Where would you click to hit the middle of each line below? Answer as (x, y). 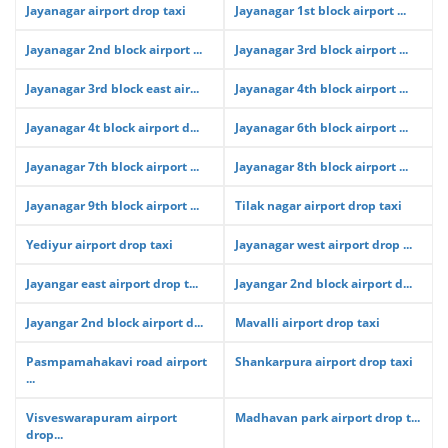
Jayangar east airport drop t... (112, 283)
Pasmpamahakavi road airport (116, 361)
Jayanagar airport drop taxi (106, 10)
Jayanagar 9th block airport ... (112, 205)
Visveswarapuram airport (101, 417)
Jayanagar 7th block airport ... (112, 166)
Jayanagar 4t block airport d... (112, 127)
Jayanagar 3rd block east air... (112, 88)
